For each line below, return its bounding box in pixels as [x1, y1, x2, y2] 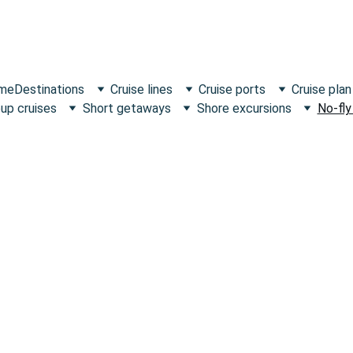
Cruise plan [292, 81, 351, 97]
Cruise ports [199, 81, 266, 97]
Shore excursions [196, 100, 292, 116]
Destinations [14, 81, 84, 97]
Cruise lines [110, 81, 173, 97]
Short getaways [82, 100, 171, 116]
